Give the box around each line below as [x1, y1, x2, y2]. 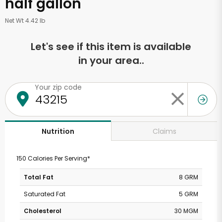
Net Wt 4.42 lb [5, 16, 45, 25]
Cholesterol [24, 207, 61, 215]
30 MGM [174, 207, 198, 215]
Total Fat [24, 173, 54, 181]
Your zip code [35, 82, 82, 92]
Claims [152, 126, 176, 136]
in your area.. [78, 54, 144, 67]
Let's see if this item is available [31, 40, 191, 54]
